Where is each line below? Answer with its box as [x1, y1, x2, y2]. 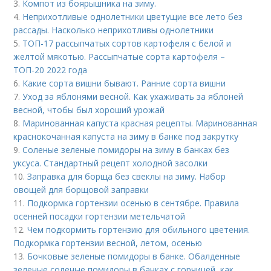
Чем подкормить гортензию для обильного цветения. [27, 224, 250, 236]
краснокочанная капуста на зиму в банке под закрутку [13, 131, 239, 143]
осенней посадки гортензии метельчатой [13, 211, 186, 223]
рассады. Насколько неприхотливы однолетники [13, 24, 214, 36]
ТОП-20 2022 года [13, 64, 88, 76]
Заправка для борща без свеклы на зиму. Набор [27, 171, 226, 183]
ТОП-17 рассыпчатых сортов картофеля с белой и [22, 38, 232, 50]
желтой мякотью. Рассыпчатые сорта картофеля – [13, 51, 226, 63]
